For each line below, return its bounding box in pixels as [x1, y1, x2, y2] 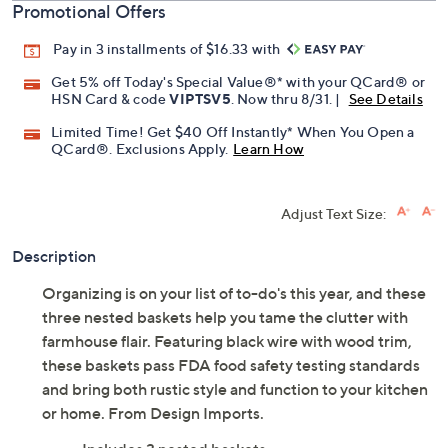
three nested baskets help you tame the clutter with [42, 307, 408, 328]
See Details [348, 90, 423, 108]
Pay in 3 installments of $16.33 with [53, 40, 284, 57]
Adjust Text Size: [281, 205, 386, 223]
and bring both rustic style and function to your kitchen [42, 379, 428, 400]
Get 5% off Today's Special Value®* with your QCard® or [51, 73, 426, 91]
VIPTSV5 [169, 90, 231, 108]
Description [12, 246, 96, 267]
